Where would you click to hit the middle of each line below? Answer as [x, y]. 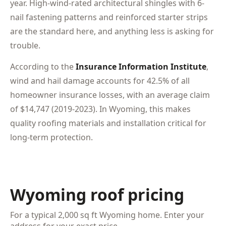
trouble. [25, 45]
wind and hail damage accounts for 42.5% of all [100, 81]
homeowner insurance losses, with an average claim [110, 95]
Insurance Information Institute [141, 67]
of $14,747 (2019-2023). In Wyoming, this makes [100, 109]
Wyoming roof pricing [97, 194]
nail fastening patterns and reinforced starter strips [109, 17]
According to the [43, 67]
